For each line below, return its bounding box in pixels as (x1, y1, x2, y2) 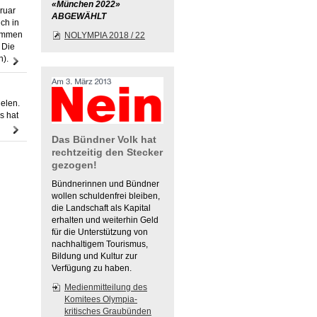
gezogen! (52, 159, 97, 171)
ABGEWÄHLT (52, 11, 106, 21)
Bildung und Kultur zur (52, 251, 137, 261)
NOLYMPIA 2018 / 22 (64, 30, 145, 40)
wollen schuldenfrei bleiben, (52, 191, 160, 201)
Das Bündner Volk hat (52, 134, 156, 145)
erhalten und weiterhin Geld (52, 215, 158, 225)
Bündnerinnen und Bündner (52, 179, 159, 189)
